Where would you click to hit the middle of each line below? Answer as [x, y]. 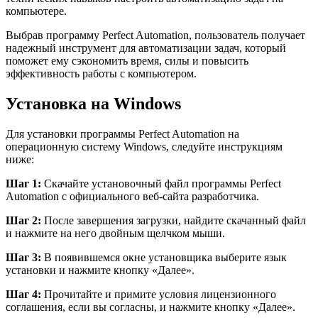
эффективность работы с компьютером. [101, 74]
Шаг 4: [23, 295]
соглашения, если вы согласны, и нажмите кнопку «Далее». [150, 307]
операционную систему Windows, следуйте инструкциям [144, 147]
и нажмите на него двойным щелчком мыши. [115, 234]
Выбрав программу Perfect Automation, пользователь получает [155, 35]
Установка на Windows [93, 104]
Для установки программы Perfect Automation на [122, 134]
